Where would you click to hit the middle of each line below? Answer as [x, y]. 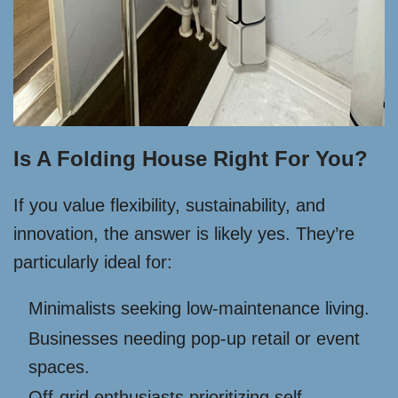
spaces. [59, 367]
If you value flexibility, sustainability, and [169, 206]
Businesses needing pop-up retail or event [194, 339]
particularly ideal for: [93, 263]
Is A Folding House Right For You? [191, 159]
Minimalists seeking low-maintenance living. [199, 309]
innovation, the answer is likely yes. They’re [184, 234]
